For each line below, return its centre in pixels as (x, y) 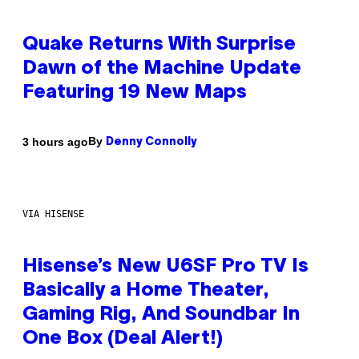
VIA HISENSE (53, 214)
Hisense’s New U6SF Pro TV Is (165, 267)
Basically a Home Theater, (146, 291)
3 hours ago (55, 141)
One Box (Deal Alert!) (123, 339)
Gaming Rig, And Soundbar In (161, 315)
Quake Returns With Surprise (159, 45)
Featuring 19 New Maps (135, 93)
